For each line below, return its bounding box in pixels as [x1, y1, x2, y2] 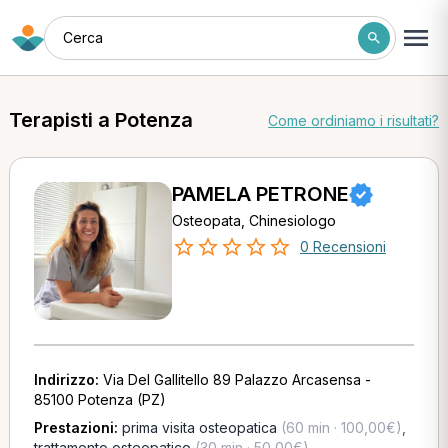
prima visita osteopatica [121, 419, 277, 436]
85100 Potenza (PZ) [33, 391, 166, 408]
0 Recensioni [299, 238, 386, 255]
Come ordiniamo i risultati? [268, 111, 440, 129]
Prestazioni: [33, 419, 122, 436]
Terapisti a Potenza [8, 108, 193, 132]
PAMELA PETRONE [171, 182, 349, 206]
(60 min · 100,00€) [276, 419, 402, 436]
